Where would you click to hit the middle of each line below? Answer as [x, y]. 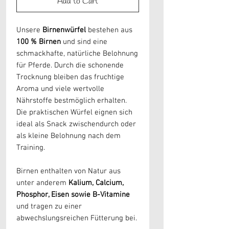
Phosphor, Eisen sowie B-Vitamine [73, 195]
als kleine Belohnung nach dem [68, 136]
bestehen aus [109, 30]
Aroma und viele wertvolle [60, 89]
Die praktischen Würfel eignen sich [74, 113]
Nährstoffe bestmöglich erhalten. [72, 101]
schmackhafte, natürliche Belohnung [77, 54]
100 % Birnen [39, 42]
